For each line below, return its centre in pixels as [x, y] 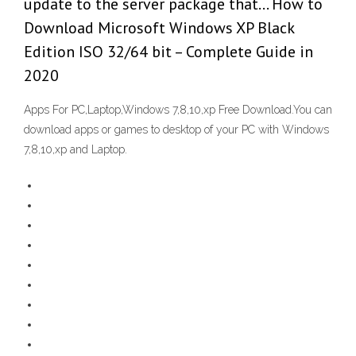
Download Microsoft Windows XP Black [159, 28]
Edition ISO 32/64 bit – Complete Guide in [168, 52]
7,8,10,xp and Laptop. [75, 150]
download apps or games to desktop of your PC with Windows [176, 130]
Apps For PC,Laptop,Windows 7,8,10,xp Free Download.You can [178, 110]
